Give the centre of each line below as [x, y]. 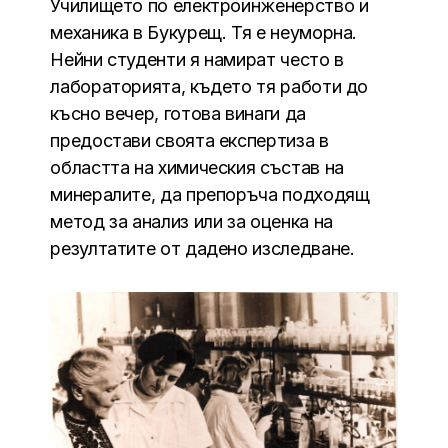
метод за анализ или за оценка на [191, 222]
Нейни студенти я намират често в [197, 60]
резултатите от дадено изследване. [202, 249]
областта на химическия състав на [197, 168]
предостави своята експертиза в [189, 141]
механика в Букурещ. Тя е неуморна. [204, 33]
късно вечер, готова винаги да [178, 114]
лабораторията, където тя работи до [209, 87]
